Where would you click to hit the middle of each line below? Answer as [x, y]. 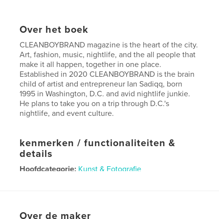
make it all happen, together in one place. [91, 64]
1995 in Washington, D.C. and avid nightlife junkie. [105, 94]
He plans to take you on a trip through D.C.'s [95, 103]
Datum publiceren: [52, 208]
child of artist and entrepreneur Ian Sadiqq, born [101, 84]
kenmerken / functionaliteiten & [98, 143]
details [36, 154]
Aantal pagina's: [49, 193]
